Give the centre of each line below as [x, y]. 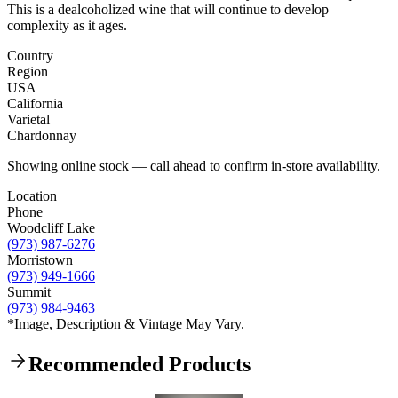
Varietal [28, 120]
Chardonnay [42, 136]
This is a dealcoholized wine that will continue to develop [168, 10]
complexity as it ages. [67, 26]
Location [32, 196]
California [35, 104]
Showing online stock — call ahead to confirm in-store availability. [194, 166]
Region [28, 72]
